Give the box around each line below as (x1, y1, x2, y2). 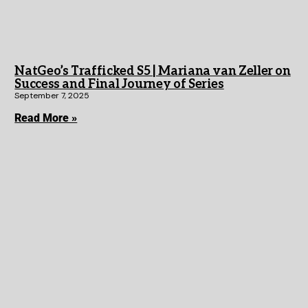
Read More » (14, 111, 78, 124)
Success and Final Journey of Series (14, 76, 224, 91)
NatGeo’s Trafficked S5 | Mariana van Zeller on (14, 63, 291, 78)
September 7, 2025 (14, 89, 90, 101)
